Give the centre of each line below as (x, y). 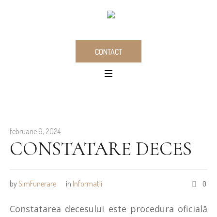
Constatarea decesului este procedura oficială (108, 209)
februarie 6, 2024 (35, 131)
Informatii (87, 183)
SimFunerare (37, 183)
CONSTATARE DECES (101, 148)
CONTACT (108, 52)
